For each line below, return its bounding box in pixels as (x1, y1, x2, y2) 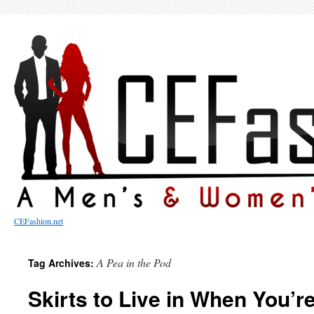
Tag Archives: (28, 256, 97, 270)
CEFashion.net (14, 215, 63, 226)
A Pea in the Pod (97, 255, 171, 270)
